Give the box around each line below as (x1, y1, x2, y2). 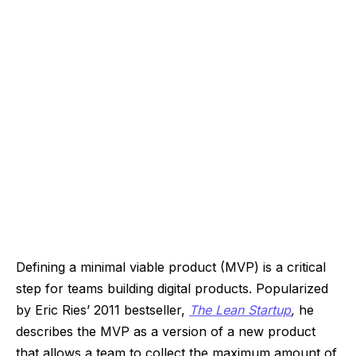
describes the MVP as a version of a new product (16, 323, 315, 340)
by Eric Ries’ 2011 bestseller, (16, 302, 189, 319)
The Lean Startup (189, 302, 291, 319)
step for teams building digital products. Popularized (16, 281, 328, 297)
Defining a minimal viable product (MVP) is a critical (16, 259, 326, 276)
